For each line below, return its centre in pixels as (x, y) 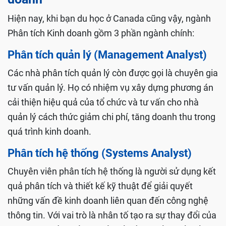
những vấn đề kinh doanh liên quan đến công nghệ (108, 201)
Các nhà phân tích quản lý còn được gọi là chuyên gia (113, 73)
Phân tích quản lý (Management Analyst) (107, 55)
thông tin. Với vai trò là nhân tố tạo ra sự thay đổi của (112, 215)
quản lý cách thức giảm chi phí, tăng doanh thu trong (111, 117)
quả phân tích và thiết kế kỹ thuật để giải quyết (100, 186)
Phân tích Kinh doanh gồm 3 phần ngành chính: (101, 33)
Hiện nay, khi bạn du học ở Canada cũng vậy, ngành (109, 19)
